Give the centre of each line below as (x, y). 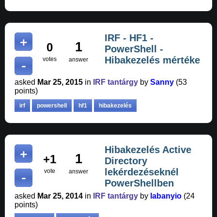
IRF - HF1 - (129, 38)
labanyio (166, 196)
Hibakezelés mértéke (152, 60)
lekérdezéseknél (142, 172)
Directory (126, 161)
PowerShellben (139, 183)
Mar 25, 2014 (60, 196)
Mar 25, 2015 (60, 82)
